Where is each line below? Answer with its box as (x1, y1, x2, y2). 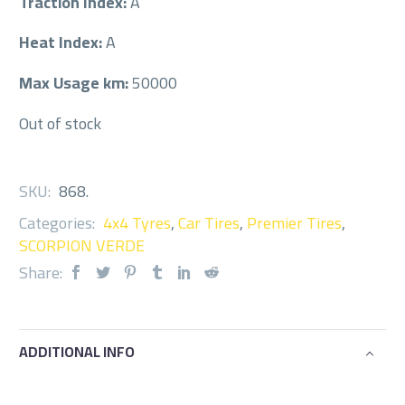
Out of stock (19, 108, 101, 138)
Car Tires (178, 207, 240, 238)
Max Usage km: (19, 68, 132, 99)
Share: (19, 257, 62, 287)
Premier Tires (247, 207, 342, 238)
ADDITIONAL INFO (19, 338, 135, 366)
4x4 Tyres (103, 207, 171, 238)
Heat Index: (19, 27, 106, 58)
